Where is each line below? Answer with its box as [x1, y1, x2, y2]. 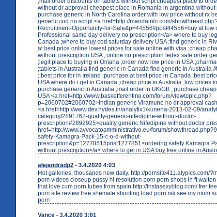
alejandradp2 [38, 161, 74, 169]
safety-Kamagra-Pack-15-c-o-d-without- [38, 133, 141, 140]
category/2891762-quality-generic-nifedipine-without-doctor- [38, 112, 196, 120]
